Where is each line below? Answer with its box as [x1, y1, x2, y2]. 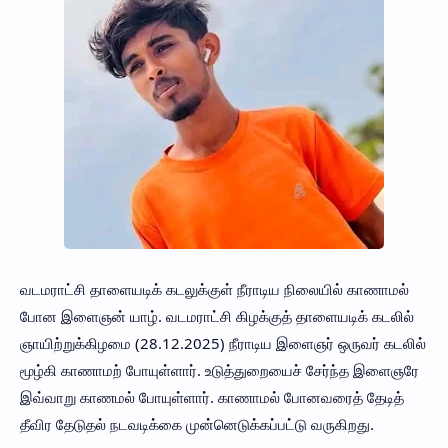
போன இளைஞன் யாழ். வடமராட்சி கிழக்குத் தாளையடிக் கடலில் [20, 305, 414, 326]
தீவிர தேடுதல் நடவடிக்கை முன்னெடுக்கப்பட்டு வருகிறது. [20, 413, 374, 434]
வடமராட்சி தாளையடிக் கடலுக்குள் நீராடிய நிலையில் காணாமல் [20, 278, 409, 299]
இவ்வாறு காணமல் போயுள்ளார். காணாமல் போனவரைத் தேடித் [20, 386, 404, 407]
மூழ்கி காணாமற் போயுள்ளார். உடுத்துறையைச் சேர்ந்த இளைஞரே [20, 359, 419, 380]
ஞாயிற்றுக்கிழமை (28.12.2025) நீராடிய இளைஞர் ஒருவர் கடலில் [20, 332, 426, 353]
